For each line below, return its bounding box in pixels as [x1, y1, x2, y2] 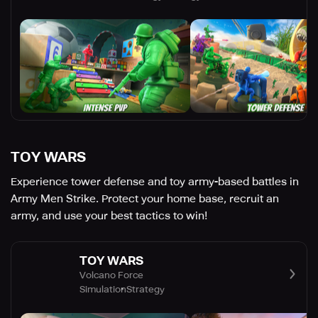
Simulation [79, 283, 126, 295]
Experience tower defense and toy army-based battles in [11, 175, 299, 189]
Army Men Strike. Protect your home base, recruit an [11, 192, 279, 206]
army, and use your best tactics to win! [11, 209, 207, 223]
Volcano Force [79, 269, 143, 280]
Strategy [126, 283, 165, 295]
